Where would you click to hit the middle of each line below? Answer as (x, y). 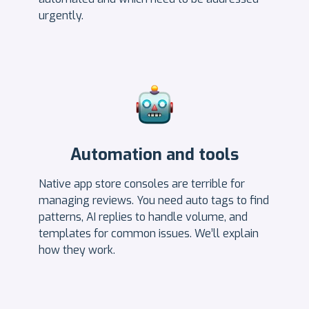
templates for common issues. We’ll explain (149, 233)
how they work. (78, 250)
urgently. (61, 15)
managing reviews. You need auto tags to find (154, 200)
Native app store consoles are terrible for (142, 183)
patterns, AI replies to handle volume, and (143, 217)
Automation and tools (154, 154)
